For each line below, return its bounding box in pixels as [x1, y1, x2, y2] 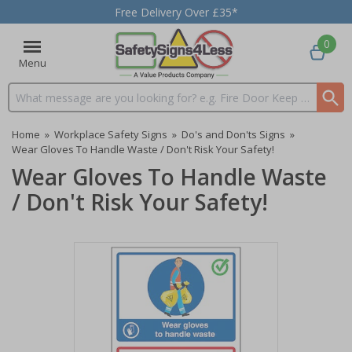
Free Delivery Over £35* [114, 4, 238, 20]
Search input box [9, 97, 93, 112]
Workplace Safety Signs [54, 127, 167, 141]
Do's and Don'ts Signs [181, 127, 285, 141]
